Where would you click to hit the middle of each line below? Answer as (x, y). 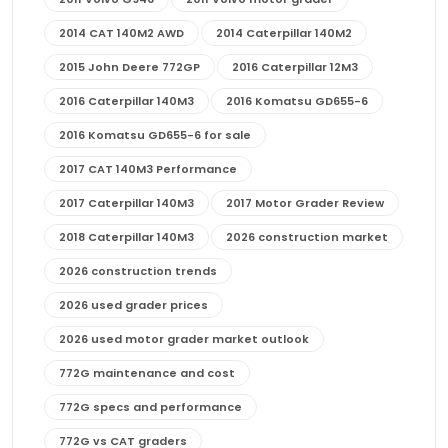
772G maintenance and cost (147, 372)
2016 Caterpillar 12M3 (295, 66)
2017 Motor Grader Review (305, 202)
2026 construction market (307, 236)
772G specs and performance (150, 406)
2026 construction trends (138, 270)
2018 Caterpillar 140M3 (126, 236)
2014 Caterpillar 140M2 (284, 32)
